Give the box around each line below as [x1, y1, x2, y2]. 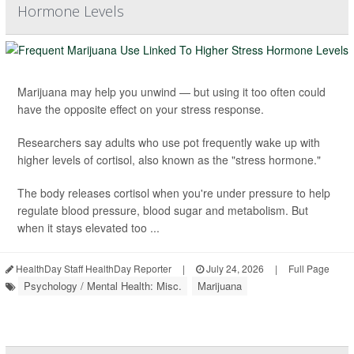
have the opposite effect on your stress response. [17, 101, 264, 117]
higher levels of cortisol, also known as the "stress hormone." [17, 152, 321, 168]
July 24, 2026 [204, 262, 264, 275]
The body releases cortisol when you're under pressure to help [17, 185, 330, 201]
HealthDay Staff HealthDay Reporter [13, 262, 171, 275]
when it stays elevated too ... [17, 220, 160, 235]
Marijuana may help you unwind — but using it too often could [17, 84, 326, 100]
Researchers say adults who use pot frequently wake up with [17, 134, 320, 150]
